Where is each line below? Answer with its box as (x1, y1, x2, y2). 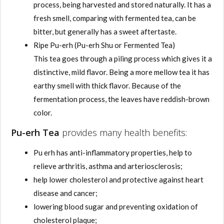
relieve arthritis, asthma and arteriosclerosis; (33, 161, 183, 170)
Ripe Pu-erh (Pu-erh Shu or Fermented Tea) (33, 40, 175, 49)
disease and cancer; (33, 188, 98, 197)
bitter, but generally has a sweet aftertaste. (33, 26, 177, 36)
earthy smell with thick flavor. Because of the (33, 80, 181, 90)
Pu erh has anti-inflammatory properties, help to (33, 147, 192, 157)
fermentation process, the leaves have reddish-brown (33, 94, 210, 103)
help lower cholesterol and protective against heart (33, 174, 204, 184)
